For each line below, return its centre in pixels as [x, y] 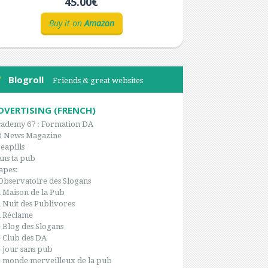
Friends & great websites [98, 80]
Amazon [99, 23]
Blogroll [26, 79]
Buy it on [66, 23]
